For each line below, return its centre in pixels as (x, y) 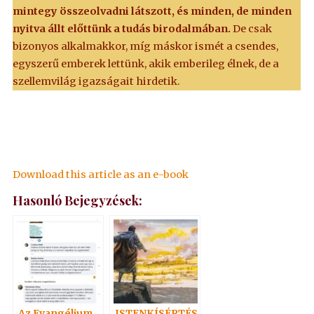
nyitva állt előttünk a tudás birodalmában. (122, 29)
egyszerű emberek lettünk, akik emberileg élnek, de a (146, 64)
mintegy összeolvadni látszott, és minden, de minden (152, 12)
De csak (252, 29)
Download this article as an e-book (101, 174)
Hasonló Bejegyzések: (78, 200)
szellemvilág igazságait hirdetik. (97, 82)
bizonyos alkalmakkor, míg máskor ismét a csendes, (146, 47)
